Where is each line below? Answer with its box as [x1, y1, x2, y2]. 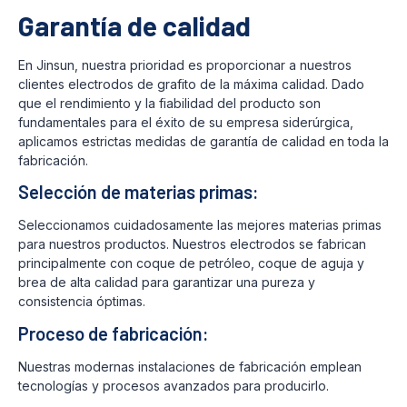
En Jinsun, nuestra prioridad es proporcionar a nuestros [18, 56, 352, 73]
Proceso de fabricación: [18, 322, 209, 344]
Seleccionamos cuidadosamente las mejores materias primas [18, 217, 382, 233]
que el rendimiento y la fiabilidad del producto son [18, 94, 321, 111]
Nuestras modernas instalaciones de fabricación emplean [18, 358, 362, 374]
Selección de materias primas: [18, 181, 259, 203]
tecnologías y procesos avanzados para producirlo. [18, 377, 329, 393]
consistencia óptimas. [18, 293, 145, 310]
